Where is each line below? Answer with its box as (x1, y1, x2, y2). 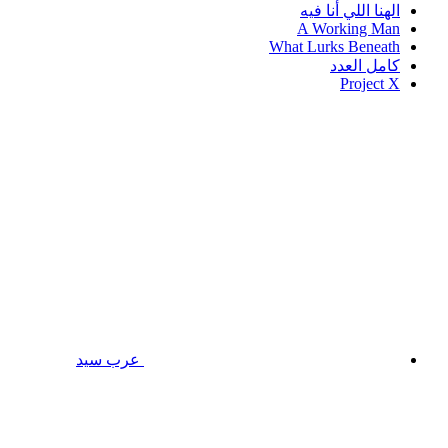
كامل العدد (330, 57, 400, 75)
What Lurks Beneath (269, 38, 400, 56)
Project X (340, 75, 400, 93)
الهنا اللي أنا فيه (300, 2, 400, 20)
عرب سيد (76, 351, 140, 369)
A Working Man (297, 20, 400, 38)
